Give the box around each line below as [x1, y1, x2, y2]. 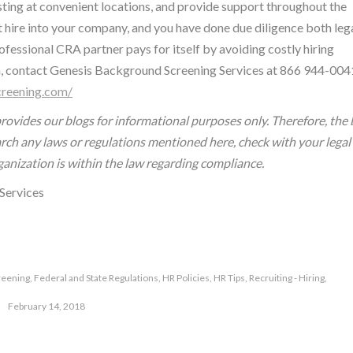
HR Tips [214, 272, 245, 284]
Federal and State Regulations [34, 272, 158, 284]
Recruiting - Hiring [249, 272, 325, 284]
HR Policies [162, 272, 210, 284]
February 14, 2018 [8, 300, 86, 313]
